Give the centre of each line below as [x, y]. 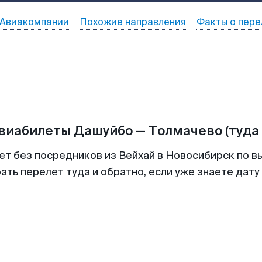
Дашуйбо [103, 131]
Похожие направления [132, 22]
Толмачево [185, 131]
